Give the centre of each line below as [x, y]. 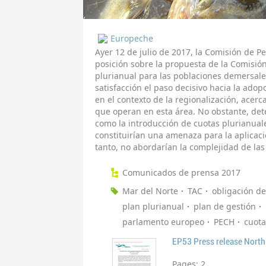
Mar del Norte [150, 191]
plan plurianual [153, 207]
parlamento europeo [163, 222]
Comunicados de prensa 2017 [181, 173]
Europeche [132, 39]
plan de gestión [225, 207]
